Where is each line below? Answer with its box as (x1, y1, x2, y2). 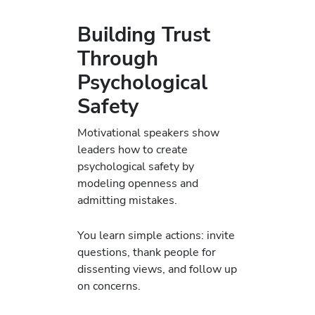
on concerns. (77, 278, 141, 295)
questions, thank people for (77, 244, 216, 261)
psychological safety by (77, 158, 194, 175)
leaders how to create (77, 141, 188, 158)
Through (77, 44, 158, 72)
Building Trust (77, 20, 210, 49)
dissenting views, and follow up (77, 261, 237, 278)
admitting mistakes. (77, 192, 177, 209)
